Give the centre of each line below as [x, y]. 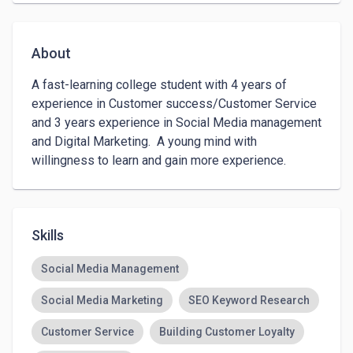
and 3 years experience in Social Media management [176, 123]
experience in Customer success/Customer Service [174, 104]
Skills [48, 235]
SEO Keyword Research [249, 300]
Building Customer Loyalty [227, 332]
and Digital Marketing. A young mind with [144, 141]
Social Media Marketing [102, 300]
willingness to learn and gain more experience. [159, 160]
